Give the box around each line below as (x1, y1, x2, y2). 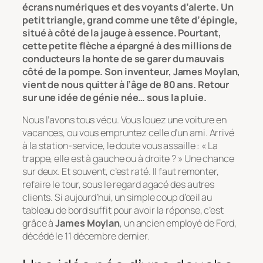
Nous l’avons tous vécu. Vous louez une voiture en (22, 113, 227, 126)
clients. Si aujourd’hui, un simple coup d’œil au (22, 190, 213, 204)
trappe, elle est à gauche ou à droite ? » (22, 151, 183, 165)
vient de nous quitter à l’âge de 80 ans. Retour (22, 77, 230, 91)
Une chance (182, 151, 234, 165)
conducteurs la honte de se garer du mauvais (22, 52, 224, 65)
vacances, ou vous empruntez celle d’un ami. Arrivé (22, 126, 234, 139)
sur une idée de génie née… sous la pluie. (22, 90, 207, 104)
